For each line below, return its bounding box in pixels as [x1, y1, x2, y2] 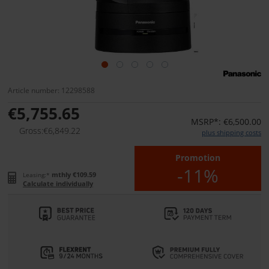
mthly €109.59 [52, 170, 96, 180]
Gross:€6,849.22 [19, 125, 80, 137]
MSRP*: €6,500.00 [191, 116, 261, 128]
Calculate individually [23, 179, 93, 189]
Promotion [175, 152, 220, 164]
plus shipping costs [202, 128, 261, 138]
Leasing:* [23, 171, 50, 180]
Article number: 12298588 [8, 85, 95, 95]
